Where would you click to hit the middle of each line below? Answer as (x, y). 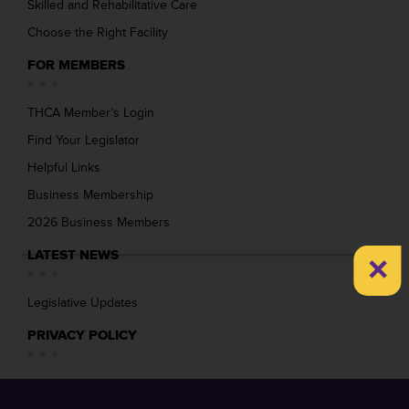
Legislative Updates (83, 303)
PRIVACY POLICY (82, 336)
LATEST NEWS (73, 255)
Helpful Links (64, 168)
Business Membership (90, 195)
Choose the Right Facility (98, 32)
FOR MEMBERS (76, 65)
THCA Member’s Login (91, 113)
